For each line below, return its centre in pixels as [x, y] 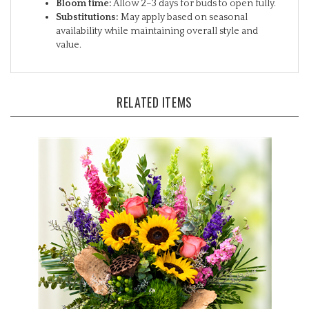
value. [69, 33]
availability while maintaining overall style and [157, 19]
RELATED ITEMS [154, 90]
